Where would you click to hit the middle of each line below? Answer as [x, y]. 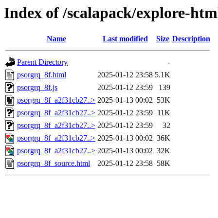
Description [191, 39]
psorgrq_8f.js [37, 88]
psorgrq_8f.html [42, 75]
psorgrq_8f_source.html [54, 163]
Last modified [125, 39]
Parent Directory [42, 62]
